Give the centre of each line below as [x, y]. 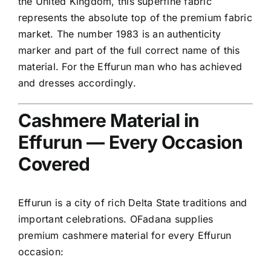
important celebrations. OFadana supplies [116, 219]
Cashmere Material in [109, 121]
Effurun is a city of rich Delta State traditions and [133, 203]
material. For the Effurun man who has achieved [130, 67]
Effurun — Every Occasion [131, 142]
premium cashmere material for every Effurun [125, 236]
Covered [54, 164]
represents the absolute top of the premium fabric [135, 18]
